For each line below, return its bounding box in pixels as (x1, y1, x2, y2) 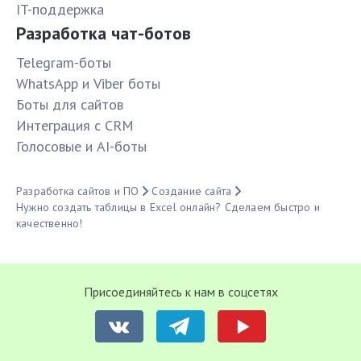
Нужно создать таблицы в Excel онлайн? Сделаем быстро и (16, 200, 320, 215)
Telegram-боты (16, 53, 111, 73)
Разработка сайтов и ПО (16, 184, 139, 199)
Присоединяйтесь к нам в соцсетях (83, 284, 278, 301)
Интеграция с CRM (16, 116, 134, 135)
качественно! (16, 216, 83, 231)
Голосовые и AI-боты (16, 137, 147, 156)
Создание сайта (151, 184, 232, 199)
